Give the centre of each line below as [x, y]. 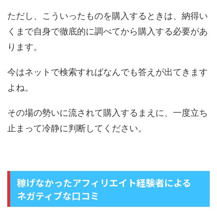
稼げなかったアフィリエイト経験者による [104, 183]
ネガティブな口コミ [58, 196]
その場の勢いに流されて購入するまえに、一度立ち [108, 113]
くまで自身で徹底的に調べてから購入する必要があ [108, 31]
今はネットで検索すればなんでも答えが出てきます [108, 72]
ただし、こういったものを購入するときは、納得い [108, 16]
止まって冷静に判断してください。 [77, 128]
